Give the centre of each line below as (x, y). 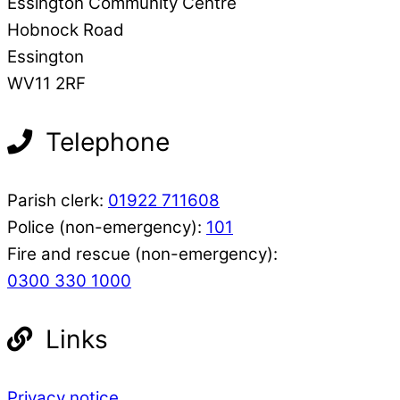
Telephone (104, 142)
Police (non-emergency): (107, 227)
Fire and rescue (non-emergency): (142, 254)
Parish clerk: (58, 200)
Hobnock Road (66, 29)
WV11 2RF (46, 83)
